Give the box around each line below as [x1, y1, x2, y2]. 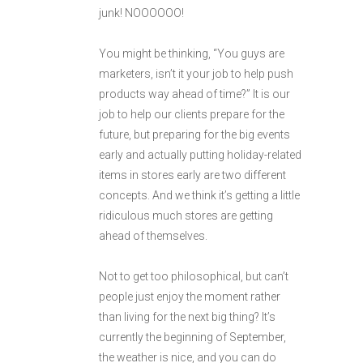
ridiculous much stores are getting [99, 209, 273, 222]
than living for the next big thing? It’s [99, 310, 275, 323]
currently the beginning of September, [99, 331, 286, 344]
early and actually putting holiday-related [99, 148, 301, 161]
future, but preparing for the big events [99, 128, 290, 141]
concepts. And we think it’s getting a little [99, 189, 300, 202]
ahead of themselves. [99, 229, 207, 242]
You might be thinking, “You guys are [99, 47, 284, 60]
